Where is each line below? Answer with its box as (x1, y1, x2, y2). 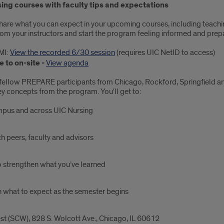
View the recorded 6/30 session (10, 47, 115, 58)
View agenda (46, 58, 88, 68)
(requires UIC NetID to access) (115, 47, 215, 58)
